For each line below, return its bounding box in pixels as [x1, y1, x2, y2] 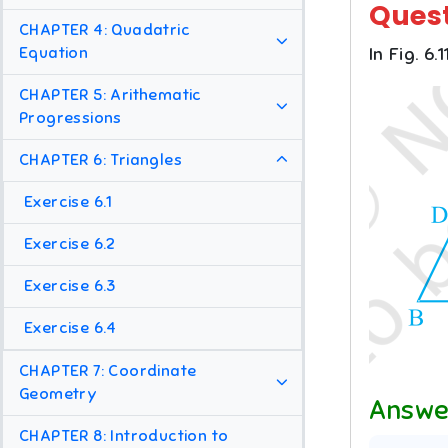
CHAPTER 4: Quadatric [19, 20, 190, 41]
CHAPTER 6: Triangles [19, 150, 182, 171]
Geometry [19, 384, 98, 405]
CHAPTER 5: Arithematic [19, 85, 202, 106]
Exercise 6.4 [24, 318, 117, 339]
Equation [19, 43, 89, 64]
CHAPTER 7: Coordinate [19, 361, 197, 382]
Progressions [19, 108, 122, 129]
